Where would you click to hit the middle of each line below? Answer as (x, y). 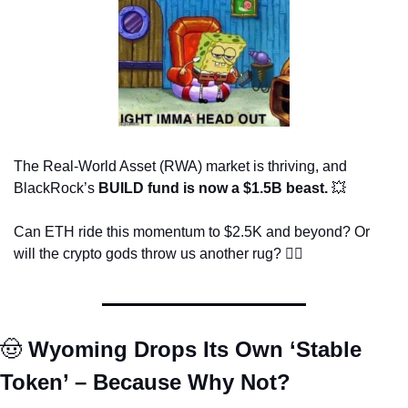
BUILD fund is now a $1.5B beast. (213, 189)
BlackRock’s (56, 189)
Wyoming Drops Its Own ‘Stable (192, 350)
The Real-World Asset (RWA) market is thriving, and (180, 167)
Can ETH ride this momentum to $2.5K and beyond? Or (192, 232)
